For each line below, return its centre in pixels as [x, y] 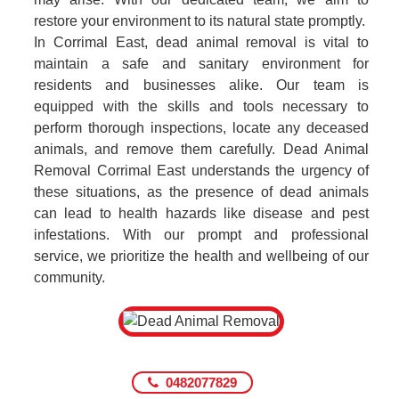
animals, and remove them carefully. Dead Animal [201, 149]
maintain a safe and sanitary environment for [201, 64]
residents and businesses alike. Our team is [201, 85]
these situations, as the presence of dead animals [201, 192]
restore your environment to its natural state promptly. [199, 21]
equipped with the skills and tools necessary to [201, 106]
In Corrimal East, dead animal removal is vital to [201, 42]
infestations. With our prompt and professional [201, 235]
